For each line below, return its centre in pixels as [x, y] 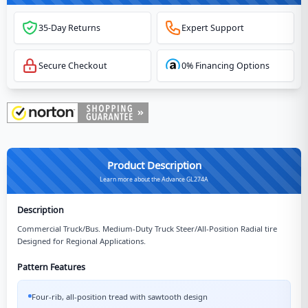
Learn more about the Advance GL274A [154, 179]
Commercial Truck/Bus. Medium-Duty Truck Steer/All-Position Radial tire [147, 228]
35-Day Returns [69, 28]
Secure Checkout [73, 65]
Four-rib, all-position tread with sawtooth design [120, 296]
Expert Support [212, 28]
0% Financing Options [225, 65]
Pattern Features [51, 267]
